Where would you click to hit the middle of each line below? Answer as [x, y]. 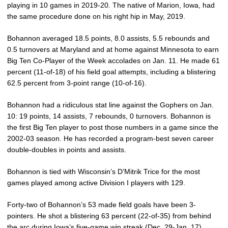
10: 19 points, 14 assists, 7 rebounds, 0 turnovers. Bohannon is [109, 116]
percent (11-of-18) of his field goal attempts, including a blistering [111, 72]
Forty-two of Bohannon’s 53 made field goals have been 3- [102, 205]
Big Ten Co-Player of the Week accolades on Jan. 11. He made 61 [113, 61]
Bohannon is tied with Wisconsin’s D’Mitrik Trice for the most [104, 172]
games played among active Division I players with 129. [96, 183]
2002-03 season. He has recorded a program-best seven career [110, 138]
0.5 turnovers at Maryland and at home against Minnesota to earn [113, 49]
